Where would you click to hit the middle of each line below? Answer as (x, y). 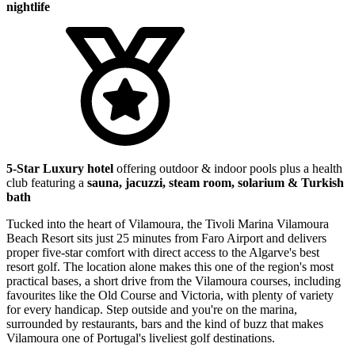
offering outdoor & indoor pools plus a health (228, 168)
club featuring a (47, 182)
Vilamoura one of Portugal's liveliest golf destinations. (141, 338)
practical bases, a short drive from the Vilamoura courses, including (174, 281)
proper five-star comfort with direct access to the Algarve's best (163, 252)
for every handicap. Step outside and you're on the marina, (152, 309)
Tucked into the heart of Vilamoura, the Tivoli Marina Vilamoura (168, 223)
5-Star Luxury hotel (60, 168)
